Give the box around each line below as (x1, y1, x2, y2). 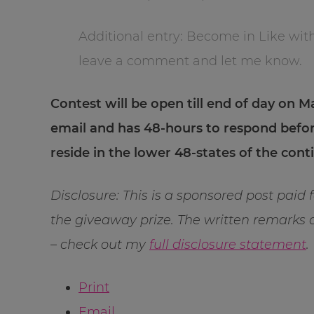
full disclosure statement (149, 236, 306, 252)
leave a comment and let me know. (78, 53, 302, 69)
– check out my (50, 236, 149, 252)
